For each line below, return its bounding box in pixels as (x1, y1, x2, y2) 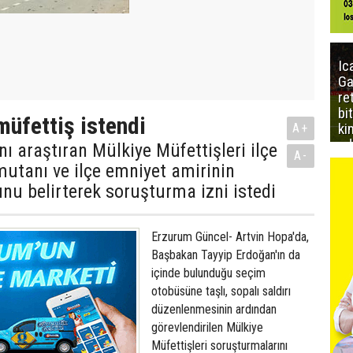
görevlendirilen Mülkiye (151, 320, 263, 335)
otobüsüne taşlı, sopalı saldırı (151, 284, 291, 299)
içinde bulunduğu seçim (151, 266, 266, 281)
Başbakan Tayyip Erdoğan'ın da (151, 247, 300, 262)
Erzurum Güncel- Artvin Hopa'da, (151, 229, 309, 244)
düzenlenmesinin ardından (151, 302, 277, 317)
